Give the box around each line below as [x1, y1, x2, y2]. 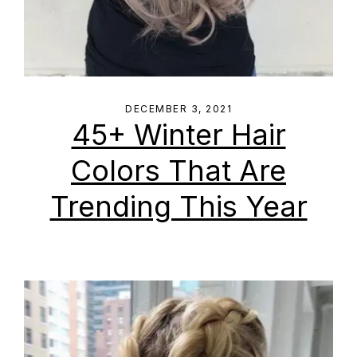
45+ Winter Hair [71, 117, 286, 152]
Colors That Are [71, 153, 286, 188]
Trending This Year [49, 189, 308, 224]
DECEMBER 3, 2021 [125, 103, 232, 115]
